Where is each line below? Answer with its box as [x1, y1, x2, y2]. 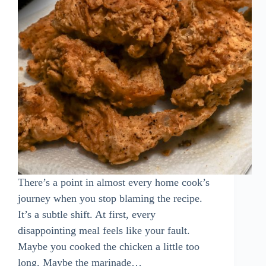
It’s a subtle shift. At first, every [18, 208, 156, 220]
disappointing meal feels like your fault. [18, 224, 190, 236]
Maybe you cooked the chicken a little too [18, 240, 199, 252]
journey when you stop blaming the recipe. [18, 192, 202, 204]
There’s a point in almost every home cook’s [18, 176, 210, 188]
